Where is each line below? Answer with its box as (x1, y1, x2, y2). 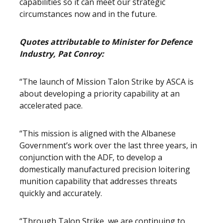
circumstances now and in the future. (19, 8, 157, 19)
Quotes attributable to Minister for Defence (19, 36, 192, 47)
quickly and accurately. (19, 188, 102, 199)
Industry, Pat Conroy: (19, 48, 104, 59)
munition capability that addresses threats (19, 176, 177, 187)
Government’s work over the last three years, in (19, 140, 197, 151)
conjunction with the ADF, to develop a (19, 152, 162, 163)
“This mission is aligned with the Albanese (19, 128, 176, 139)
